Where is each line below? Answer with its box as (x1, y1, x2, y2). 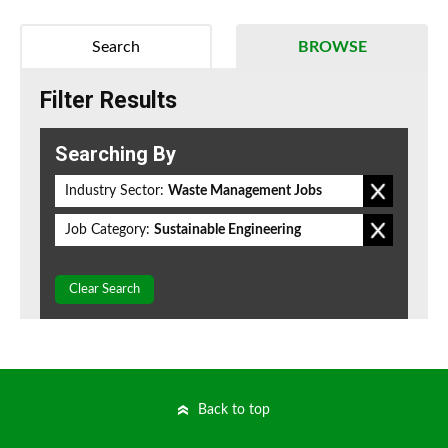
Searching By (55, 142, 176, 167)
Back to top (198, 403, 270, 418)
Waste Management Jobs (168, 184, 322, 199)
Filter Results (40, 87, 177, 115)
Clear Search (69, 283, 140, 297)
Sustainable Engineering (154, 223, 301, 238)
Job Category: (65, 223, 150, 238)
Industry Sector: (65, 184, 164, 199)
